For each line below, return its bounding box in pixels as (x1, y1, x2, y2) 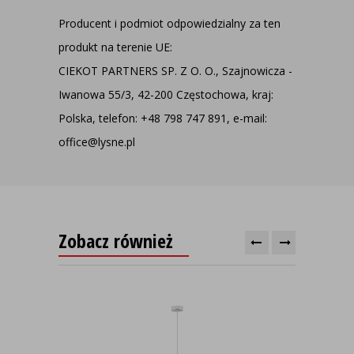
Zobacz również (58, 228, 173, 254)
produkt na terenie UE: (58, 40, 172, 55)
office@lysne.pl (58, 134, 135, 149)
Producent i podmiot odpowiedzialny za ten (58, 16, 281, 31)
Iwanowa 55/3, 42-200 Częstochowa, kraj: (58, 87, 273, 102)
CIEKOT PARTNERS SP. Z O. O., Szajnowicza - (58, 63, 292, 78)
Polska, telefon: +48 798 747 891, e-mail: (58, 111, 267, 126)
